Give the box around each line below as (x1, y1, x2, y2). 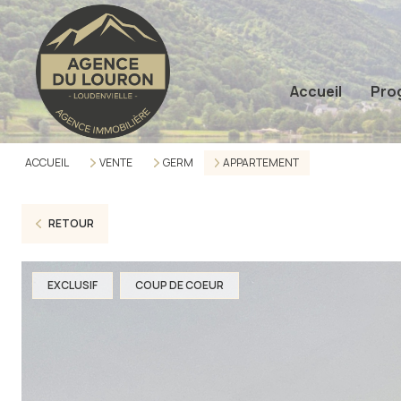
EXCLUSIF (47, 277, 98, 293)
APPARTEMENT (223, 155, 300, 170)
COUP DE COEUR (135, 277, 224, 293)
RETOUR (47, 216, 94, 231)
